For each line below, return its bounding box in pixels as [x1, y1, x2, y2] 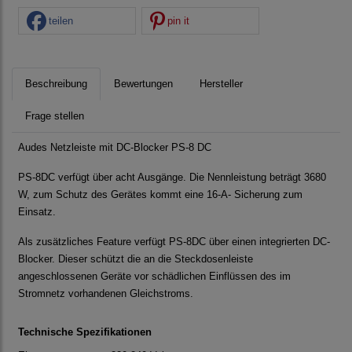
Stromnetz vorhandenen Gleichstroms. [18, 288, 193, 300]
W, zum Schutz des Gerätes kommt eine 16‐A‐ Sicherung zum [18, 189, 302, 201]
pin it [167, 15, 190, 27]
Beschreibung [25, 78, 87, 90]
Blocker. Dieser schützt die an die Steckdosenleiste [18, 253, 253, 266]
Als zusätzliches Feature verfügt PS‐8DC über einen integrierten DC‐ [18, 236, 330, 248]
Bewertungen [114, 78, 173, 90]
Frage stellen [25, 110, 84, 123]
